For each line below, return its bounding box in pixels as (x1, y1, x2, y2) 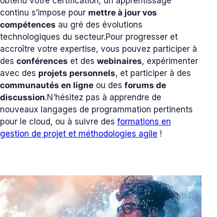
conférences (16, 56, 68, 66)
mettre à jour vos (88, 8, 157, 18)
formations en (117, 117, 171, 127)
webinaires (97, 56, 142, 66)
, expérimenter (142, 56, 198, 66)
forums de (124, 80, 166, 91)
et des (68, 56, 97, 66)
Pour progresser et (106, 32, 178, 42)
